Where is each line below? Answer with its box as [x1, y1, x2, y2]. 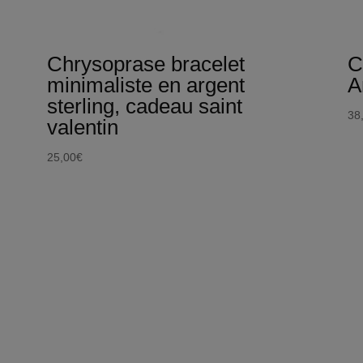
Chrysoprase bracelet [46, 51, 245, 76]
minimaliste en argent [46, 72, 245, 97]
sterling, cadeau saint [46, 93, 242, 118]
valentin [46, 114, 118, 139]
